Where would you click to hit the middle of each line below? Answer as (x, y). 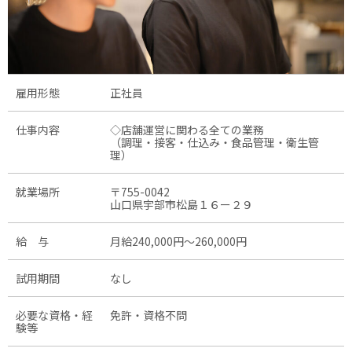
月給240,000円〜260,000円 (178, 241)
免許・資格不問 (148, 315)
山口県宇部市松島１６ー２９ (181, 204)
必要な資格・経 (54, 315)
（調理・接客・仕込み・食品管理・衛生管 (214, 142)
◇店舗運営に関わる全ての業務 (187, 129)
